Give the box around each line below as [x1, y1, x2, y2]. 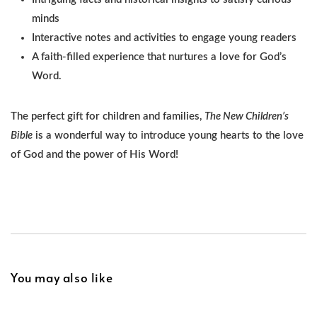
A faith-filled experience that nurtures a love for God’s [32, 52, 287, 63]
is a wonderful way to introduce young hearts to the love [33, 130, 304, 142]
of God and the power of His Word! [11, 149, 178, 161]
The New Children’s [204, 111, 289, 122]
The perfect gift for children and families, [11, 111, 204, 122]
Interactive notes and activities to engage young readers [32, 33, 296, 44]
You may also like [11, 268, 113, 286]
